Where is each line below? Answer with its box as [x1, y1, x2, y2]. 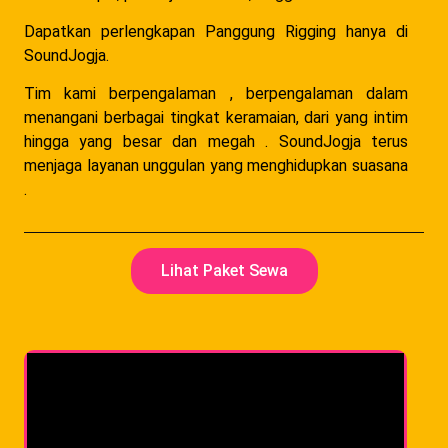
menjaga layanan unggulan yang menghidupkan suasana [24, 156, 408, 176]
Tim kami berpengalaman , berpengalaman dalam [24, 84, 408, 104]
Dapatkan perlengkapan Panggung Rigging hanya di [24, 22, 408, 42]
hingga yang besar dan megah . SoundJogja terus [24, 132, 408, 152]
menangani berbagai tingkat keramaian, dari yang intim [24, 108, 408, 128]
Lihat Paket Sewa [160, 260, 288, 280]
